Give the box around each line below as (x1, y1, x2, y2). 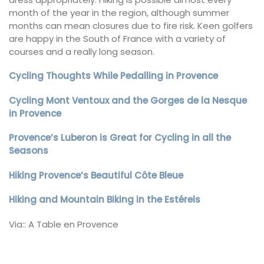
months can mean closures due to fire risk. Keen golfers (9, 19, 253, 32)
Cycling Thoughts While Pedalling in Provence (9, 70, 218, 82)
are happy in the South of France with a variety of (9, 32, 226, 45)
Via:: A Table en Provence (9, 217, 118, 230)
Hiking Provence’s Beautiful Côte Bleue (9, 169, 183, 181)
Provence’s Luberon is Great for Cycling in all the (9, 131, 231, 144)
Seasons (9, 144, 48, 157)
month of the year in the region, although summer (9, 6, 229, 19)
